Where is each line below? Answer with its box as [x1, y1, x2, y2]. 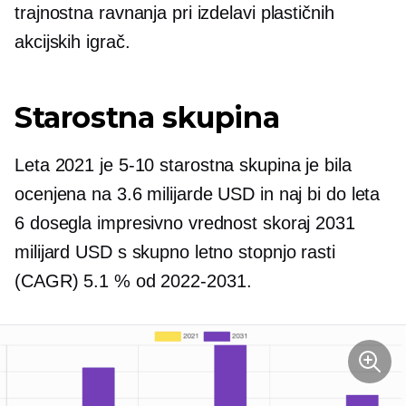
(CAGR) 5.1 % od [14, 271, 161, 292]
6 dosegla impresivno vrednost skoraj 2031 [14, 213, 355, 234]
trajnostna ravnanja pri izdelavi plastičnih [14, 3, 334, 24]
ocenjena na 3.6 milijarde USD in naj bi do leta [14, 184, 381, 205]
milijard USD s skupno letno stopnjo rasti [14, 242, 335, 263]
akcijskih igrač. [14, 32, 130, 53]
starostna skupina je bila [154, 155, 352, 176]
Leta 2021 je [14, 155, 119, 176]
